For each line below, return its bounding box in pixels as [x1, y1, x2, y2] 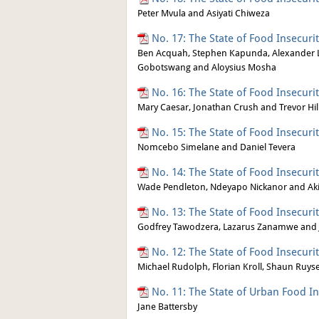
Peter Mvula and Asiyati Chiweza [137, 8, 270, 19]
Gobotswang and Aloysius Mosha [137, 62, 276, 73]
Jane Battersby [137, 301, 197, 312]
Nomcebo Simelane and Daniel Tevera [137, 142, 296, 152]
